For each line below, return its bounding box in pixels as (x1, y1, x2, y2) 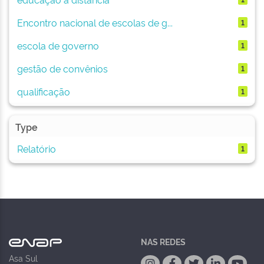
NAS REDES (141, 236, 186, 247)
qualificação (16, 84, 70, 98)
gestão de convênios (16, 61, 108, 75)
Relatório (16, 141, 56, 155)
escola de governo (16, 38, 99, 52)
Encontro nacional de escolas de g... (16, 15, 173, 29)
